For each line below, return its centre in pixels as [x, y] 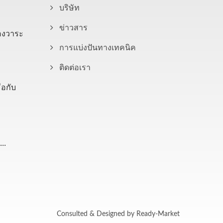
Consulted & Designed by [97, 214]
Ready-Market [158, 214]
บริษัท [69, 8]
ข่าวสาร [73, 28]
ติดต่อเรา [75, 68]
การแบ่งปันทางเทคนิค [98, 48]
